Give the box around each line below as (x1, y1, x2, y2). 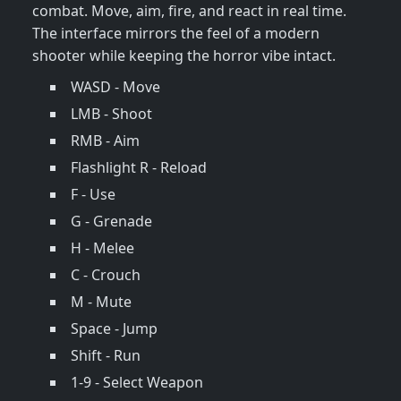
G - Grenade (71, 211, 152, 232)
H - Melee (71, 238, 134, 259)
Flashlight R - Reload (71, 158, 207, 178)
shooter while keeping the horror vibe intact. (32, 46, 336, 66)
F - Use (71, 184, 115, 205)
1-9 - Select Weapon (71, 372, 203, 393)
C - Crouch (71, 265, 141, 286)
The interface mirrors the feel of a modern (32, 23, 320, 44)
